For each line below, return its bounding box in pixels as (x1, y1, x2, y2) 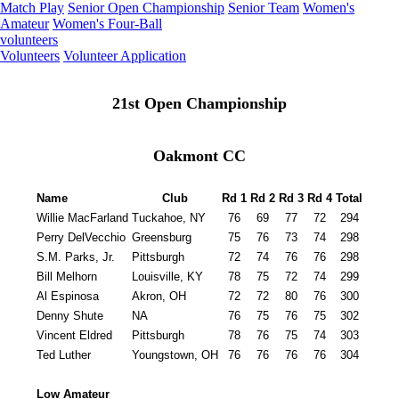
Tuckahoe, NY (132, 211, 206, 225)
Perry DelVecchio (37, 231, 126, 245)
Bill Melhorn (37, 270, 97, 284)
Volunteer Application (63, 48, 186, 63)
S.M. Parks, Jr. (37, 250, 115, 265)
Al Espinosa (37, 289, 99, 304)
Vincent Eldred (37, 329, 112, 343)
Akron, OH (132, 289, 186, 304)
